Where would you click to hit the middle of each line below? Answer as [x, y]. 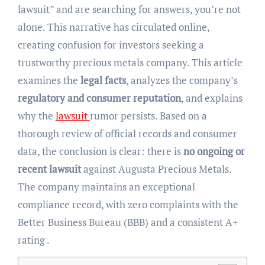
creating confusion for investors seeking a [111, 45]
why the [36, 116]
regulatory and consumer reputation [99, 98]
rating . [33, 240]
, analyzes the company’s [182, 80]
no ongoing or [214, 151]
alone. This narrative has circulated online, [113, 27]
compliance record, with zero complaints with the [128, 205]
